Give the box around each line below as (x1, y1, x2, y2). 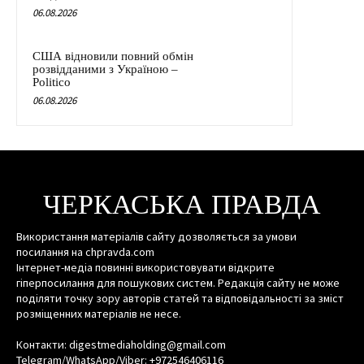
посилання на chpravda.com (16, 244, 154, 259)
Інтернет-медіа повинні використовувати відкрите (16, 259, 275, 275)
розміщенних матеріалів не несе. (16, 305, 181, 321)
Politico (32, 75, 71, 89)
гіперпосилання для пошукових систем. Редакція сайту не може (16, 275, 340, 290)
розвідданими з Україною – (32, 62, 178, 76)
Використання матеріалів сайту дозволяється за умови (16, 228, 297, 244)
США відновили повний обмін (32, 49, 193, 63)
